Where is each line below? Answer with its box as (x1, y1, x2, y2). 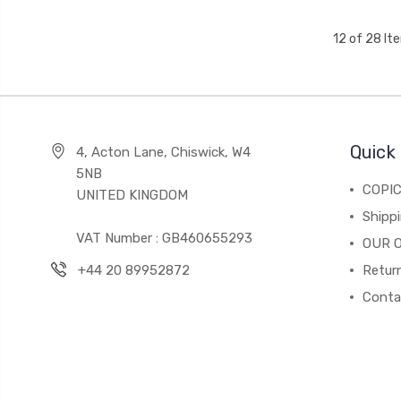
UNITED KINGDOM (75, 186, 188, 203)
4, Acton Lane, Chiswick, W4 (75, 143, 251, 160)
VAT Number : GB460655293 (75, 229, 252, 246)
